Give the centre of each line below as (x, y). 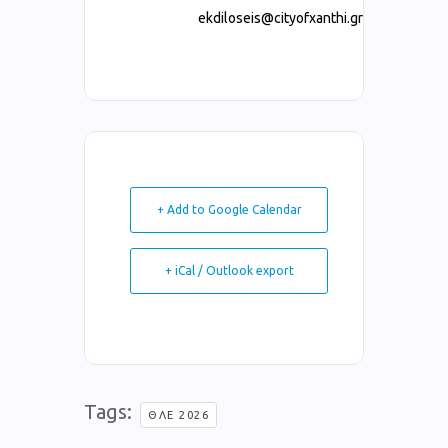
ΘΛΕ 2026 (178, 415)
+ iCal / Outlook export (229, 271)
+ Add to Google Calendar (229, 210)
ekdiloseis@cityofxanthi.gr (280, 18)
